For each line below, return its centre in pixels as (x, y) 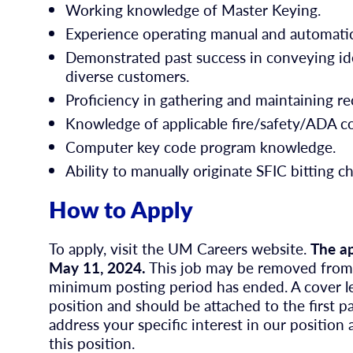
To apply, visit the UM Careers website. (178, 249)
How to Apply (121, 210)
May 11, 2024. (98, 268)
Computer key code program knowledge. (201, 147)
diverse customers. (128, 76)
